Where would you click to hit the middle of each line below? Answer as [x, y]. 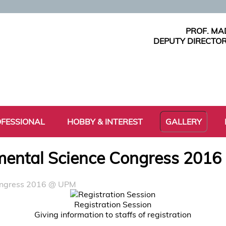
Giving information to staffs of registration [113, 214]
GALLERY [183, 122]
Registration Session [113, 204]
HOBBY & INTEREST [105, 122]
